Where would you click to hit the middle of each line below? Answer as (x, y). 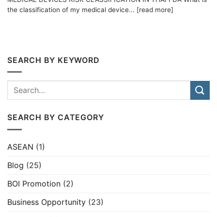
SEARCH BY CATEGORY (56, 117)
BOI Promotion (34, 183)
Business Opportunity (46, 202)
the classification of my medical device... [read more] (90, 10)
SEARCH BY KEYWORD (54, 60)
